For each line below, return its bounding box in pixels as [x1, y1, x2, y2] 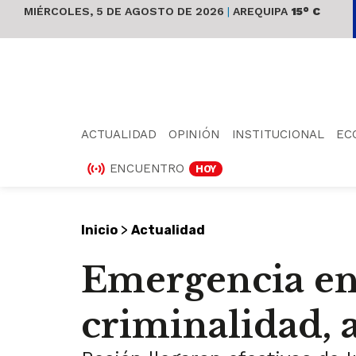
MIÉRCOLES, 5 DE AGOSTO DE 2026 [24, 5, 227, 17]
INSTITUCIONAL [231, 126, 325, 141]
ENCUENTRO [109, 161, 184, 176]
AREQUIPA [230, 5, 288, 17]
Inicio [81, 222, 118, 238]
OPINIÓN [168, 126, 220, 141]
